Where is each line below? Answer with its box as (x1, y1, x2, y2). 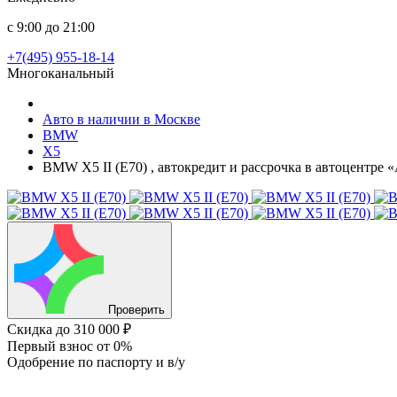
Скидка (7, 322, 56, 337)
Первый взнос (7, 339, 97, 354)
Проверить (108, 303, 165, 316)
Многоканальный (7, 66, 114, 81)
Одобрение (7, 354, 78, 370)
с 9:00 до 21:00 (7, 19, 95, 35)
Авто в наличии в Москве (43, 112, 200, 127)
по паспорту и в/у (78, 354, 185, 370)
